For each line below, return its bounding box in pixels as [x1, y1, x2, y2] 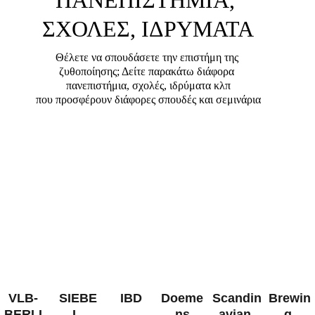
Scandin [212, 291, 262, 305]
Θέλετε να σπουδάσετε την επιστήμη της [55, 51, 241, 63]
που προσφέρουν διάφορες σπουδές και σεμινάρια [35, 94, 261, 105]
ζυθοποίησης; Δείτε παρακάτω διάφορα [59, 65, 238, 77]
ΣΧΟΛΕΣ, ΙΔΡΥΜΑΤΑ [42, 16, 255, 41]
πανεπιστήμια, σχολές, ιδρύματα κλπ [65, 79, 231, 91]
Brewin [269, 291, 311, 305]
